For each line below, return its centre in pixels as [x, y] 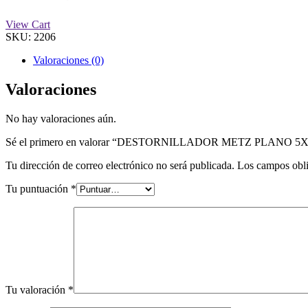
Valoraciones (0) [68, 60]
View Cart [28, 24]
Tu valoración [37, 289]
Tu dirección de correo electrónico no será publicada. [120, 165]
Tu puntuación [38, 188]
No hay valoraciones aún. [61, 118]
